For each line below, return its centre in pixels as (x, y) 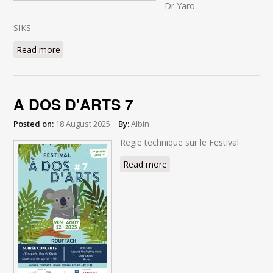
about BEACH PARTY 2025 (113, 50)
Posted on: (34, 124)
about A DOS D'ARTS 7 (213, 164)
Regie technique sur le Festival (180, 142)
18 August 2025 (83, 124)
